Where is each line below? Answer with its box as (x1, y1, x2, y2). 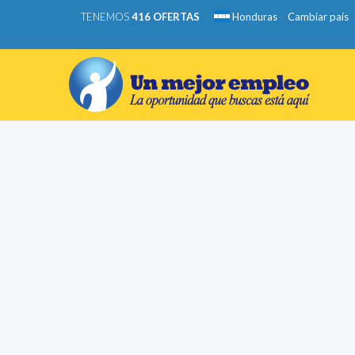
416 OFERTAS (132, 10, 200, 23)
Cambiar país (288, 10, 349, 23)
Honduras (230, 10, 277, 23)
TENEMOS (81, 10, 132, 23)
